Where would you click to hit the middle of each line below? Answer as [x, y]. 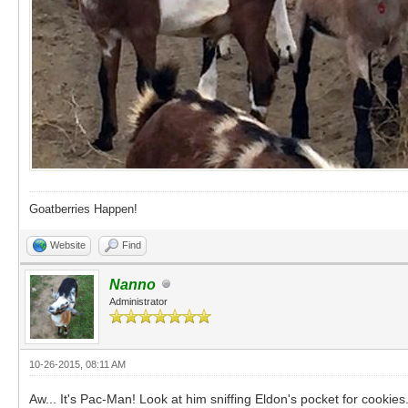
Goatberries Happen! [83, 209]
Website [68, 245]
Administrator [138, 301]
